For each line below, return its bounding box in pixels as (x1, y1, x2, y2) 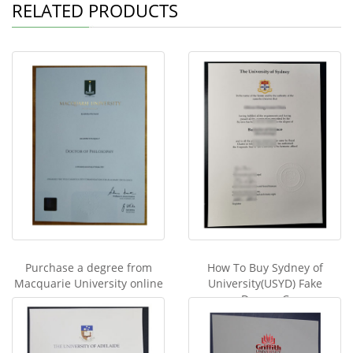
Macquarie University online (13, 275, 163, 291)
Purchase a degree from (24, 259, 152, 275)
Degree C (240, 291, 289, 307)
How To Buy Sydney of (206, 259, 323, 275)
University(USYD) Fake (207, 275, 322, 291)
